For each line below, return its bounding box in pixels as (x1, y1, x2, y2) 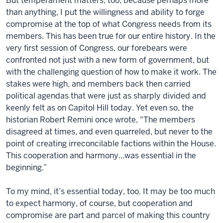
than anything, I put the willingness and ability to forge (6, 6, 205, 17)
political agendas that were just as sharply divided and (6, 90, 206, 101)
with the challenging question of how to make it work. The (6, 66, 217, 77)
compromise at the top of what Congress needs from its (6, 18, 212, 29)
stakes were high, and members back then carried (6, 78, 191, 89)
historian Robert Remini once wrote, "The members (6, 114, 195, 125)
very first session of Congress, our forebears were (6, 42, 187, 53)
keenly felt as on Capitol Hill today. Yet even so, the (6, 102, 194, 113)
